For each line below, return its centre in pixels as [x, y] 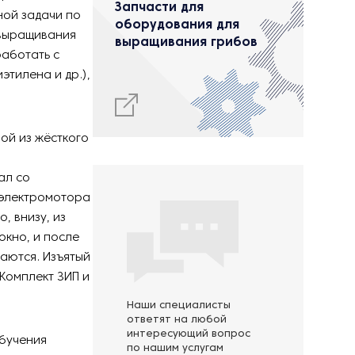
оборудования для [177, 25]
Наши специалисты [179, 306]
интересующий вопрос [189, 334]
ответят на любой [177, 320]
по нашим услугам [175, 349]
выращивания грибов [186, 43]
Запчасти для [159, 8]
